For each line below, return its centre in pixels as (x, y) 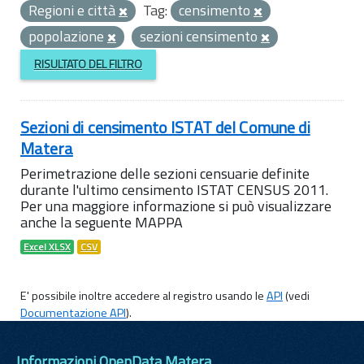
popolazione (68, 36)
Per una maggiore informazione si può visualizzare (176, 206)
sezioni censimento (200, 36)
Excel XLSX (47, 247)
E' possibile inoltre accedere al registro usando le (143, 295)
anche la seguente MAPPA (102, 222)
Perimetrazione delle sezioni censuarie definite (165, 173)
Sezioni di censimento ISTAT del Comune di (165, 127)
